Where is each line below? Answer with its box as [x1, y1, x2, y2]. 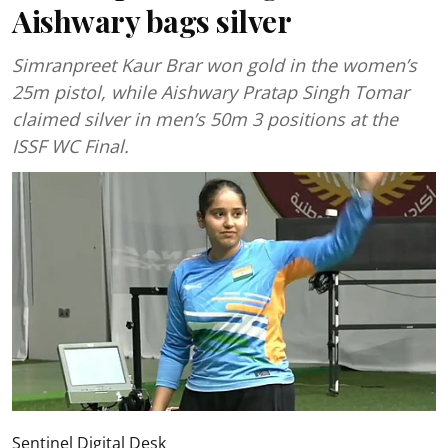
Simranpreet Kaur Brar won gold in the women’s [12, 53, 417, 77]
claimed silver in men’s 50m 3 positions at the [12, 107, 398, 131]
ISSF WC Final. [12, 134, 129, 158]
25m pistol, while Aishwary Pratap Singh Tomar [12, 80, 409, 104]
